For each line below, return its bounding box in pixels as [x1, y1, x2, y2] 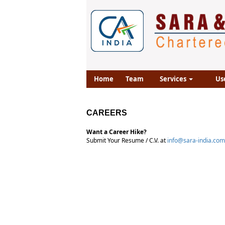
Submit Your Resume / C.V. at [86, 136, 167, 145]
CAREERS [86, 108, 127, 117]
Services [159, 74, 188, 83]
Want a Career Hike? [86, 128, 147, 136]
